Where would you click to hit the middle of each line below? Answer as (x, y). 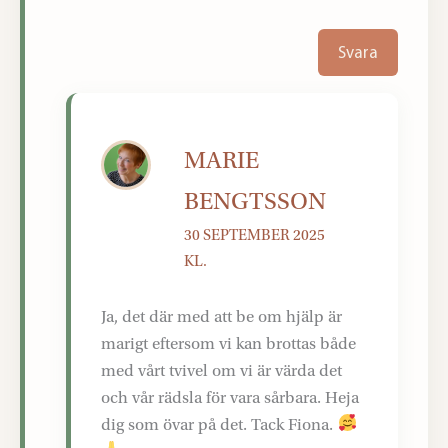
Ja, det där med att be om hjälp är (222, 316)
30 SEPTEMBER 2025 (255, 235)
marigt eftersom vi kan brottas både (229, 343)
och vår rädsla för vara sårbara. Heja (230, 397)
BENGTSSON (255, 202)
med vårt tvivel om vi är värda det (222, 370)
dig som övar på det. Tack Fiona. (219, 424)
